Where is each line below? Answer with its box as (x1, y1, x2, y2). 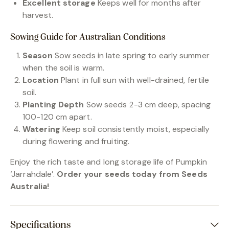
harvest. (22, 9, 53, 20)
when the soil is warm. (22, 62, 105, 73)
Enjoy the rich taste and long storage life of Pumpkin (10, 156, 208, 167)
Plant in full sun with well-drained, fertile (60, 74, 210, 85)
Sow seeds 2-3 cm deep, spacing (86, 99, 211, 110)
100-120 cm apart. (22, 111, 92, 122)
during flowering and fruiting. (22, 135, 130, 147)
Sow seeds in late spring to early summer (52, 50, 210, 61)
